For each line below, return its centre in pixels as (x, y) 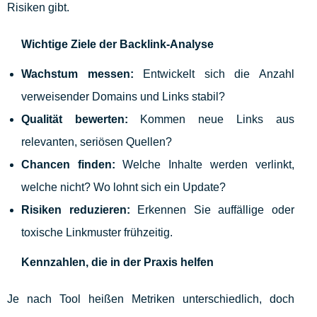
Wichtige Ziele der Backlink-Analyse (117, 45)
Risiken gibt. (38, 8)
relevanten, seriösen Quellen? (97, 142)
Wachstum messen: (77, 74)
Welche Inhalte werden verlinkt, (204, 165)
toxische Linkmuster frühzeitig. (97, 233)
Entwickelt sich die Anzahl (214, 74)
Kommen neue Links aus (211, 120)
